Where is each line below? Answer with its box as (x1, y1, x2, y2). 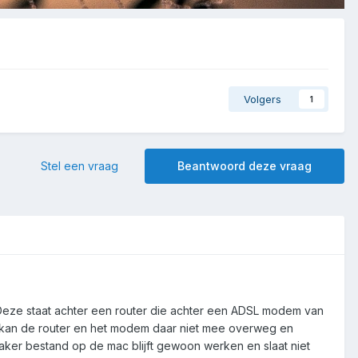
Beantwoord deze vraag (177, 158, 312, 173)
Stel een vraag (41, 158, 118, 173)
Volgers (244, 92, 281, 105)
